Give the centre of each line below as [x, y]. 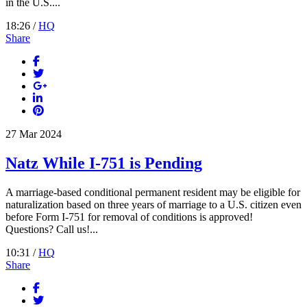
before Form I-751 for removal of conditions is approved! [129, 217]
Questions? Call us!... [52, 229]
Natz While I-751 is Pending [104, 163]
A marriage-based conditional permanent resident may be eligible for [153, 192]
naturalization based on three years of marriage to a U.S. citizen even [153, 204]
